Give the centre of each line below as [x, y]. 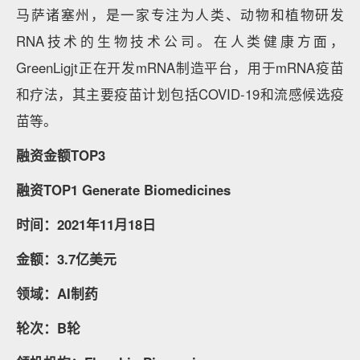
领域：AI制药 [57, 293]
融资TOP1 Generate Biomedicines [123, 190]
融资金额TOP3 [61, 155]
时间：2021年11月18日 [86, 224]
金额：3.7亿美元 [66, 259]
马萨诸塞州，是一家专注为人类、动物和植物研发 [180, 14]
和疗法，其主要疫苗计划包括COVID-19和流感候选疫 [180, 94]
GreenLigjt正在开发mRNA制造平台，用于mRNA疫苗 [180, 67]
